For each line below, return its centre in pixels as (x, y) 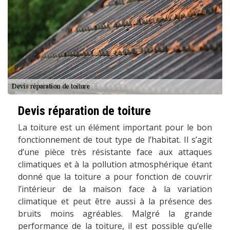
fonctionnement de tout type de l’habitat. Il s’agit (115, 140)
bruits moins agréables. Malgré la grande (115, 214)
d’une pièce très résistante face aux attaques (115, 152)
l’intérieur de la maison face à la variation (115, 189)
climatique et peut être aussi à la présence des (115, 202)
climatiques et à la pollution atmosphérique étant (115, 165)
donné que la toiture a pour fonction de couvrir (115, 177)
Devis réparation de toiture (84, 111)
